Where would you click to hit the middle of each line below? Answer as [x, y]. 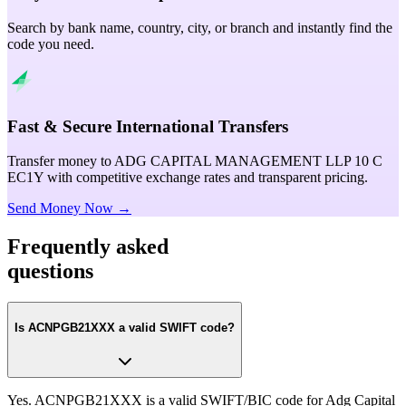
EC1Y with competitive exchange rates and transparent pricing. [188, 178]
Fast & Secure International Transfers [148, 126]
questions [50, 271]
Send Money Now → [69, 208]
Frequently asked [88, 247]
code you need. [51, 43]
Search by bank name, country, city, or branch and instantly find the [200, 27]
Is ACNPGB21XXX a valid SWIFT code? [125, 327]
